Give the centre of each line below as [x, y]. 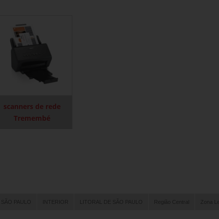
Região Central [171, 202]
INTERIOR [55, 202]
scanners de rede [32, 106]
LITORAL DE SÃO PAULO [111, 202]
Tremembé [32, 118]
